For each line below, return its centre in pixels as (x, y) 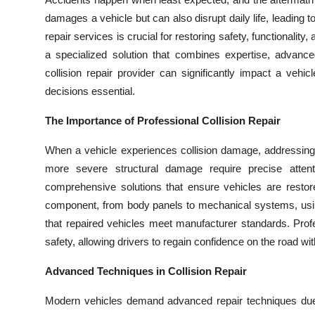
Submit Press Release (67, 17)
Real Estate (40, 258)
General (31, 292)
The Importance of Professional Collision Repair (163, 121)
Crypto (29, 86)
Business (33, 155)
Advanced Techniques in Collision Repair (146, 271)
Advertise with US (59, 120)
